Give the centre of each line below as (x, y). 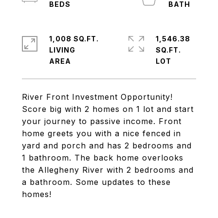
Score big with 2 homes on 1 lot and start (108, 109)
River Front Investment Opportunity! (97, 97)
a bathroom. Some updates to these (96, 182)
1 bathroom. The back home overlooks (103, 158)
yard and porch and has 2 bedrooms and (107, 145)
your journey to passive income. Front (102, 121)
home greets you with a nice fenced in (101, 133)
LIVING (62, 50)
